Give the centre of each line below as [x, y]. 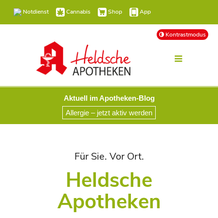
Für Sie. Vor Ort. [109, 156]
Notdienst [36, 12]
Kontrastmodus [185, 35]
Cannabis [78, 12]
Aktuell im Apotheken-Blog [109, 98]
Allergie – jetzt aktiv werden [109, 113]
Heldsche [109, 180]
